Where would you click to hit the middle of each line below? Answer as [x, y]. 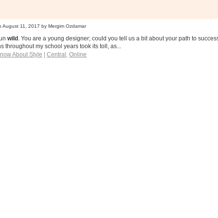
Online [78, 55]
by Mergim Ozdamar [63, 26]
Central [56, 55]
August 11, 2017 [21, 26]
